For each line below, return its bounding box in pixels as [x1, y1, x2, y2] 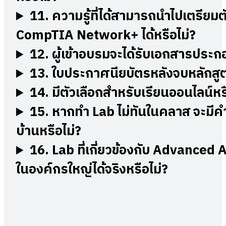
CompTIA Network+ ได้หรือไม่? [16, 25, 196, 47]
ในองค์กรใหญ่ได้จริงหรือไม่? [16, 159, 168, 181]
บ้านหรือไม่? [16, 121, 81, 143]
